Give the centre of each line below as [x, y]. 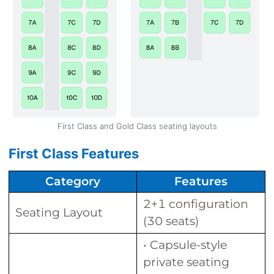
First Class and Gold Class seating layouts [137, 126]
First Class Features [74, 153]
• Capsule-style [185, 245]
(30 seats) [171, 221]
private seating [186, 262]
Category [73, 181]
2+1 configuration [196, 204]
